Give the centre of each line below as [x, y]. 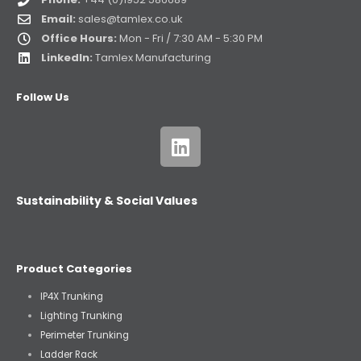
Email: [58, 19]
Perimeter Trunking [84, 335]
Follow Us [43, 98]
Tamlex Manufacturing [152, 58]
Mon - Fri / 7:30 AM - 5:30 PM [190, 39]
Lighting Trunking [81, 315]
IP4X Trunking [71, 296]
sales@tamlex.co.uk [131, 19]
